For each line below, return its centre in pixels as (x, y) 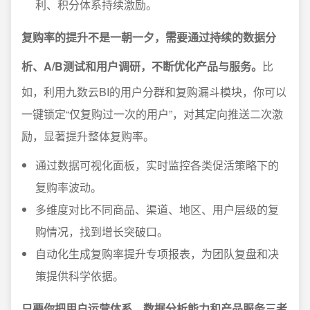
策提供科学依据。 (80, 276)
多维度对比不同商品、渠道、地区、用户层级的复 (157, 209)
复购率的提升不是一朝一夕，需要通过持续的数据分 (149, 37)
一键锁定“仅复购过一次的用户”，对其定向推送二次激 (152, 114)
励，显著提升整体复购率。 (88, 136)
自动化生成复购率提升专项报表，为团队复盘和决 (157, 254)
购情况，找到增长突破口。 (102, 231)
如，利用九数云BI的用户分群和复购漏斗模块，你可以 (154, 92)
